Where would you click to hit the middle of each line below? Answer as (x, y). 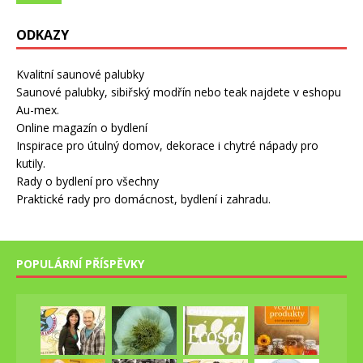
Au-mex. (38, 110)
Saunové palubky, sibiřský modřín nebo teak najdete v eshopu (179, 92)
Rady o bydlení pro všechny (88, 181)
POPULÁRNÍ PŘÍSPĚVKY (80, 264)
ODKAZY (43, 35)
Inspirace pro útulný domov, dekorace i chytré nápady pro (167, 146)
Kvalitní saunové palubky (80, 75)
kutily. (31, 164)
